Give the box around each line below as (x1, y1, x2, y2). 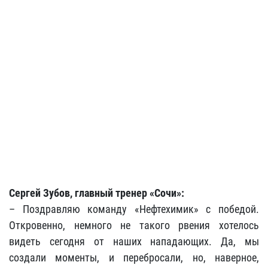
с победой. (198, 203, 260, 215)
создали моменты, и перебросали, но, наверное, (9, 251, 259, 264)
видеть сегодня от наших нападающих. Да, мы (9, 235, 259, 248)
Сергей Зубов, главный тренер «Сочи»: (9, 187, 184, 199)
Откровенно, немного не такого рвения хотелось (9, 219, 259, 232)
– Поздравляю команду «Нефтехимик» (9, 203, 199, 215)
